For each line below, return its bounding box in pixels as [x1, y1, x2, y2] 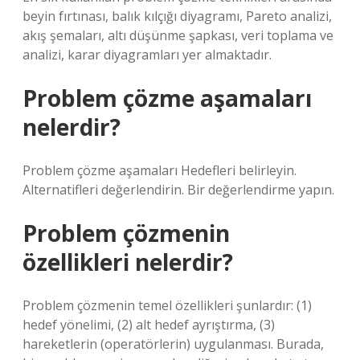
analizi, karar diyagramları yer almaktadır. [22, 46, 272, 63]
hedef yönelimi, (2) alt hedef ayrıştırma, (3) [22, 316, 275, 333]
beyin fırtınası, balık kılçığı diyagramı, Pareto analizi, [22, 7, 332, 25]
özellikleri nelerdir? [22, 247, 233, 277]
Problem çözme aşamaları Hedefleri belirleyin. [22, 162, 297, 179]
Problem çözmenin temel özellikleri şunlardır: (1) [22, 297, 312, 314]
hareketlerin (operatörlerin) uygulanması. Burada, [22, 335, 324, 353]
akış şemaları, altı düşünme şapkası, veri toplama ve [22, 27, 333, 44]
